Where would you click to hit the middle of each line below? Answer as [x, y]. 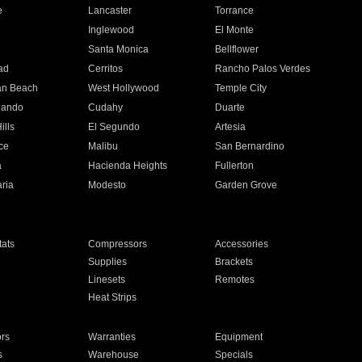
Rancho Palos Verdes [263, 69]
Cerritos [105, 69]
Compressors [117, 244]
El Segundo [114, 127]
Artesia [231, 127]
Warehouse [113, 355]
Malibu [103, 146]
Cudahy [105, 107]
